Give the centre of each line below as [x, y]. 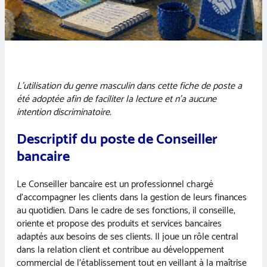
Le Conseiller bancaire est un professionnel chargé [115, 184]
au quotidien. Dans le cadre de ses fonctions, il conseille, [126, 210]
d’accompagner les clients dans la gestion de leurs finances [132, 197]
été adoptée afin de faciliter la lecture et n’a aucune [117, 100]
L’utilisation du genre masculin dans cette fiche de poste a [129, 86]
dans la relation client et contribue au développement [120, 250]
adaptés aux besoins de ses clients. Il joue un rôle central [128, 237]
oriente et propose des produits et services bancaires [119, 223]
